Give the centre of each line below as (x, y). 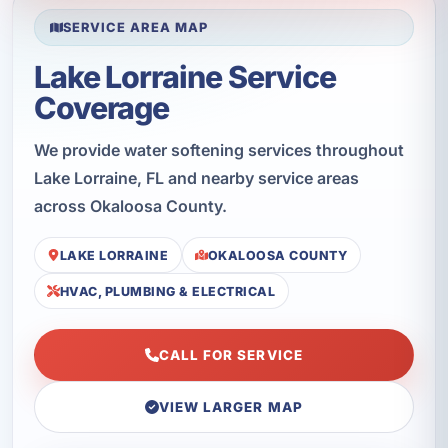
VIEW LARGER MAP (230, 407)
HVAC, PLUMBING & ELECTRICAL (167, 291)
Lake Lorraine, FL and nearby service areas (196, 177)
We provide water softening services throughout (218, 149)
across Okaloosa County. (130, 205)
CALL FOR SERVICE (230, 355)
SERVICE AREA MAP (135, 27)
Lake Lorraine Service (184, 76)
